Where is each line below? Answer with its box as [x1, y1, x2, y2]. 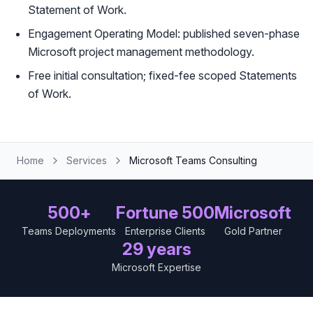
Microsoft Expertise [112, 261, 201, 273]
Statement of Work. [28, 3, 126, 17]
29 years [122, 239, 191, 259]
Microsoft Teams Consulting [129, 154, 257, 166]
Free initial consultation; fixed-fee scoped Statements [28, 68, 297, 82]
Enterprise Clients [125, 225, 205, 237]
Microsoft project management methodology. [28, 45, 254, 59]
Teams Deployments [22, 225, 116, 237]
